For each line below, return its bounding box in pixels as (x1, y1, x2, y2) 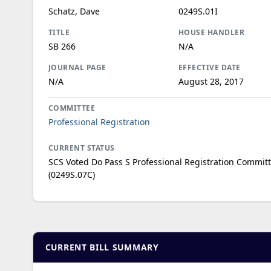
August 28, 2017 (178, 75, 244, 87)
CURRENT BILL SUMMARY (45, 241, 159, 253)
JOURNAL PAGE (48, 62, 106, 73)
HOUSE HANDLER (178, 27, 245, 38)
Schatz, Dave (48, 5, 100, 17)
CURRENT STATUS (48, 142, 115, 153)
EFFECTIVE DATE (178, 62, 241, 73)
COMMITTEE (48, 102, 96, 113)
